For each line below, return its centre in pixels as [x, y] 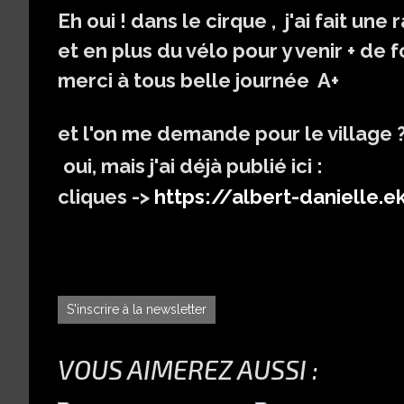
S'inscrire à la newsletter [137, 310]
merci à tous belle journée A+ [198, 81]
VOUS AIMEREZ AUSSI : [188, 370]
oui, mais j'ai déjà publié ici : [193, 166]
